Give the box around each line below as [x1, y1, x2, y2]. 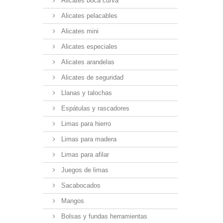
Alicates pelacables [59, 12, 117, 20]
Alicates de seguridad [59, 74, 123, 82]
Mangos [59, 197, 84, 205]
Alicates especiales [59, 43, 117, 51]
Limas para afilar [59, 151, 109, 159]
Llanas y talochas [59, 89, 112, 97]
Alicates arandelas [59, 58, 114, 66]
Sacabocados [59, 182, 101, 190]
